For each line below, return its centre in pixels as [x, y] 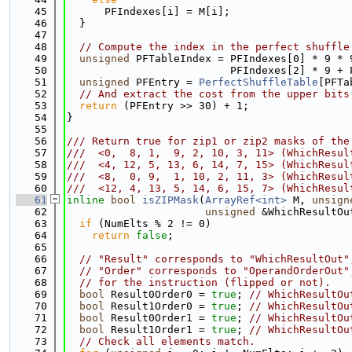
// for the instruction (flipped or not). [205, 282]
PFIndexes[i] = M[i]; [148, 11]
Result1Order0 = [158, 306]
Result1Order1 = [158, 330]
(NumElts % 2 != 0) [152, 224]
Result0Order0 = [158, 294]
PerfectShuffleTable [258, 82]
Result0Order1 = [158, 318]
